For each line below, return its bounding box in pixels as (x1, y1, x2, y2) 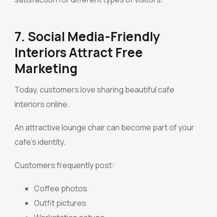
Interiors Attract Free (15, 44, 143, 62)
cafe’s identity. (15, 137, 65, 148)
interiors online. (15, 99, 69, 110)
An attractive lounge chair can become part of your (15, 122, 194, 133)
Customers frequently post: (15, 160, 114, 171)
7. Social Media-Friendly (15, 28, 160, 46)
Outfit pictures (34, 198, 86, 209)
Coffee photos (34, 183, 87, 194)
